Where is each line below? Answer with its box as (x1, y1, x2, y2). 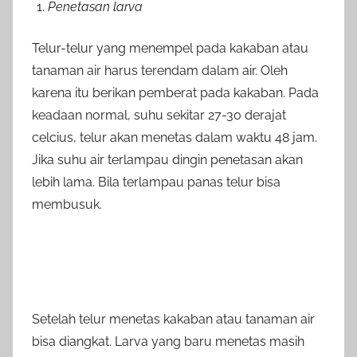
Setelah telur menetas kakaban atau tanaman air (32, 311, 315, 327)
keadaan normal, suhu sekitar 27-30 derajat (32, 107, 286, 123)
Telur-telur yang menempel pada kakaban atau (32, 40, 308, 56)
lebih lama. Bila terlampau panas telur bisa (32, 174, 280, 190)
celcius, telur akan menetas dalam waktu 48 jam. (32, 129, 317, 145)
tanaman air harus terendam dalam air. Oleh (32, 62, 288, 78)
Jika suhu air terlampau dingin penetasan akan (32, 151, 303, 167)
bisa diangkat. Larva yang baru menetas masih (32, 333, 304, 349)
